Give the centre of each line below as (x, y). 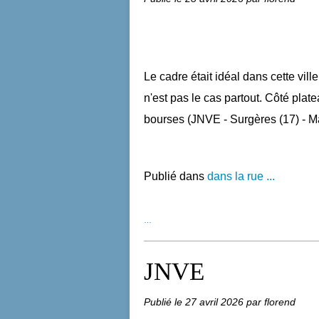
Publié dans (174, 176)
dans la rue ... (241, 176)
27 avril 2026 (216, 302)
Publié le (164, 302)
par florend (271, 302)
